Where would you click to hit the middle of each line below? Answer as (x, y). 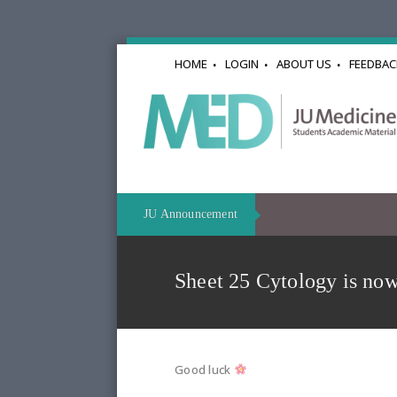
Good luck (204, 370)
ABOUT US (304, 64)
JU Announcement (191, 214)
